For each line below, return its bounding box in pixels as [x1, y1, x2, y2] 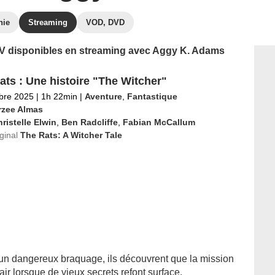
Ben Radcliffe [61, 117, 118, 127]
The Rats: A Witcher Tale [20, 130, 122, 140]
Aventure [84, 91, 122, 101]
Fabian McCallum [122, 117, 195, 127]
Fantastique [126, 91, 177, 101]
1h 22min [38, 91, 80, 101]
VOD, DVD [86, 18, 125, 27]
